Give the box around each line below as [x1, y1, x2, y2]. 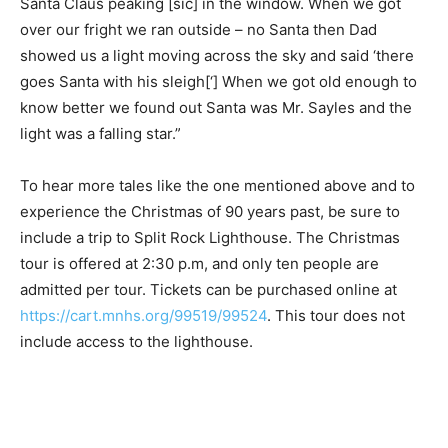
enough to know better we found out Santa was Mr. [20, 98, 380, 118]
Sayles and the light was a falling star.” [20, 124, 289, 144]
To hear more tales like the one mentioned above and [20, 176, 397, 196]
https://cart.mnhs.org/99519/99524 [85, 306, 332, 326]
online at [20, 306, 85, 326]
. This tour [332, 306, 404, 326]
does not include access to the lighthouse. [20, 332, 319, 352]
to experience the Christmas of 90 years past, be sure [20, 202, 400, 222]
